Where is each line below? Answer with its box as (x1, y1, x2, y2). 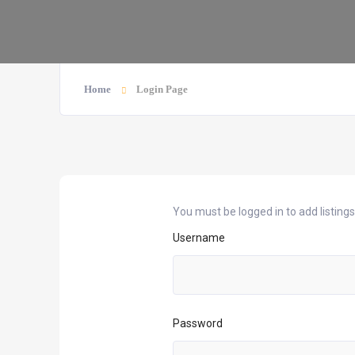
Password (173, 317, 223, 330)
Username (173, 231, 225, 244)
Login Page (136, 83, 188, 95)
